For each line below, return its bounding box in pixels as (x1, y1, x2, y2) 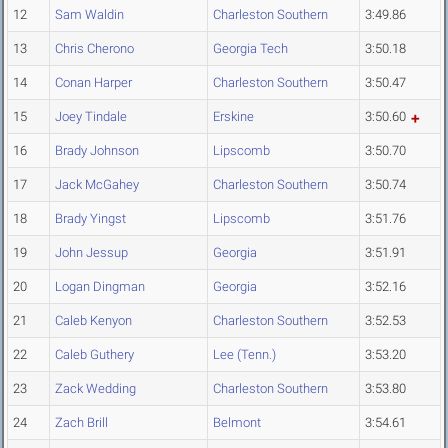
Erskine (213, 109, 254, 125)
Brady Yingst (55, 211, 126, 227)
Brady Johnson (55, 143, 139, 159)
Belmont (213, 415, 261, 431)
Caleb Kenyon (55, 313, 132, 329)
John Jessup (55, 245, 128, 261)
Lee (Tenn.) (213, 347, 276, 363)
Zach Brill (55, 415, 108, 431)
